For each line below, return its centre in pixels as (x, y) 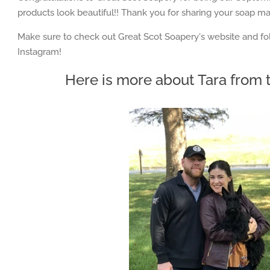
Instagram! (40, 52)
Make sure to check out (67, 37)
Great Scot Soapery (158, 37)
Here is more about (129, 80)
